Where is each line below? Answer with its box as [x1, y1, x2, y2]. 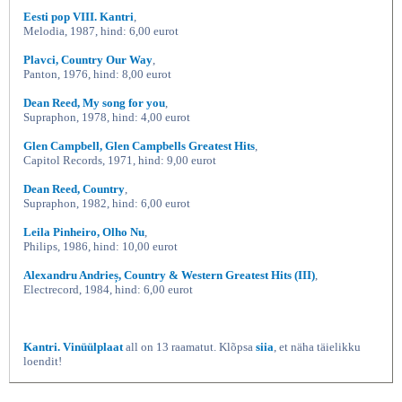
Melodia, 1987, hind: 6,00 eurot [23, 24, 179, 38]
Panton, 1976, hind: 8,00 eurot [23, 67, 171, 81]
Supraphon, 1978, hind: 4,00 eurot [23, 110, 190, 124]
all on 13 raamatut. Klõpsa [123, 340, 256, 354]
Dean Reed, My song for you [23, 96, 165, 109]
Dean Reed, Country [23, 182, 125, 196]
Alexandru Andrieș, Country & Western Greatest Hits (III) [23, 268, 315, 282]
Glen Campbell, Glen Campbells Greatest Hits [23, 139, 255, 153]
